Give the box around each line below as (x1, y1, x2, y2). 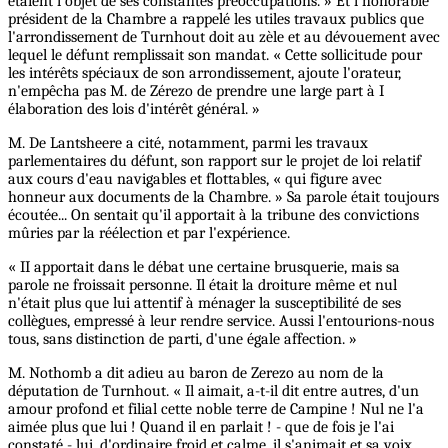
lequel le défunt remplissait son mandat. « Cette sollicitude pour (8, 45, 422, 64)
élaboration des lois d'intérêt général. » (8, 99, 260, 118)
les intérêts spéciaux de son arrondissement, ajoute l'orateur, (8, 63, 401, 82)
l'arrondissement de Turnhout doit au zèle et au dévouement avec (8, 27, 440, 46)
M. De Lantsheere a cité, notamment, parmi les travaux (8, 133, 368, 152)
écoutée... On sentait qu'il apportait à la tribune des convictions (8, 205, 419, 224)
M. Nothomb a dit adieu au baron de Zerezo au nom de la (8, 363, 384, 382)
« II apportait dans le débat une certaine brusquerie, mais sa (8, 257, 400, 276)
